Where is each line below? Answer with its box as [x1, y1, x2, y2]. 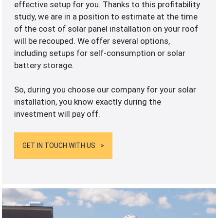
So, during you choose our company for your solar [14, 84, 197, 94]
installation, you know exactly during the [14, 96, 162, 107]
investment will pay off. [14, 109, 101, 119]
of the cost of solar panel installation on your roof [14, 23, 199, 34]
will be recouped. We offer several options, [14, 36, 170, 46]
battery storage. [14, 60, 74, 70]
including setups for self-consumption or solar [14, 48, 186, 58]
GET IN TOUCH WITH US [22, 142, 96, 150]
